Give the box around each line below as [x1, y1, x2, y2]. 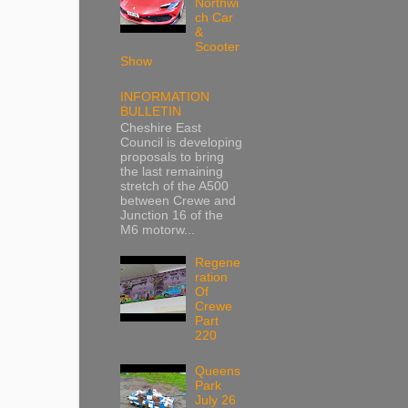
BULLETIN [120, 104, 181, 118]
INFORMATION [120, 89, 209, 104]
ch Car [195, 11, 234, 25]
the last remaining [120, 165, 223, 179]
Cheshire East [120, 121, 201, 136]
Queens [195, 363, 241, 378]
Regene [195, 256, 241, 270]
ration [195, 270, 229, 285]
